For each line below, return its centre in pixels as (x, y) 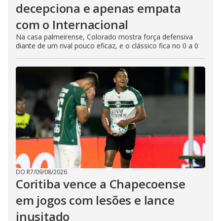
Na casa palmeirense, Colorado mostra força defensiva (104, 37)
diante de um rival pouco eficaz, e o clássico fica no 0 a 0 (107, 46)
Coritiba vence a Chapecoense (101, 184)
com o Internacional (72, 25)
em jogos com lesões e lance (95, 200)
